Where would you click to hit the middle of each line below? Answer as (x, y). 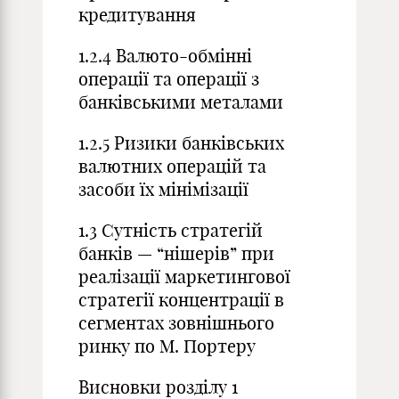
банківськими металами (181, 102)
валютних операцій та (172, 166)
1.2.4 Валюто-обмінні (165, 56)
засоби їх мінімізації (163, 189)
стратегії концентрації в (181, 300)
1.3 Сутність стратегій (171, 230)
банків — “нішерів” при (176, 253)
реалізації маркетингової (184, 277)
